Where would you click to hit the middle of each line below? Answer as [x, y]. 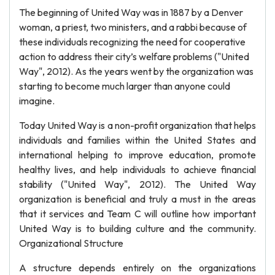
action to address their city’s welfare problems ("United [134, 56]
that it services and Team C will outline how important [137, 214]
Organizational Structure [71, 243]
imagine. [37, 101]
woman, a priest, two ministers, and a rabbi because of [133, 27]
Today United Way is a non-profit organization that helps [137, 125]
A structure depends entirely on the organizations [137, 268]
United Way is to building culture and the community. [137, 228]
